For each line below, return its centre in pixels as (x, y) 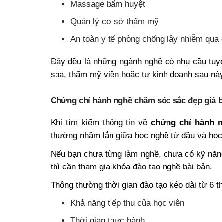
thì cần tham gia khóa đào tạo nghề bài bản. (131, 166)
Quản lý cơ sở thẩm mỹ (114, 21)
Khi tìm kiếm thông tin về (101, 122)
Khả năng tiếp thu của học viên (127, 202)
